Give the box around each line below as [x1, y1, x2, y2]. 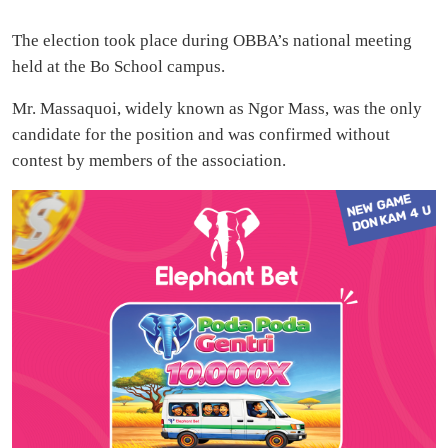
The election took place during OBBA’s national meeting [12, 31, 412, 51]
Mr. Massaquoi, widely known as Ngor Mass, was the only [12, 99, 422, 119]
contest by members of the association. [12, 151, 286, 171]
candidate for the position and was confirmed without [12, 125, 390, 145]
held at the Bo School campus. [12, 57, 225, 77]
